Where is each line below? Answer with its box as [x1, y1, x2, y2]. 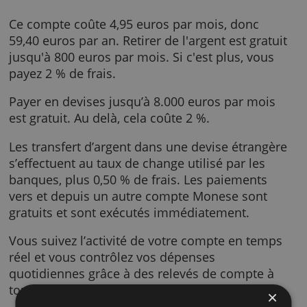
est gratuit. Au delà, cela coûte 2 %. [10, 250, 239, 269]
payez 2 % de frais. [10, 199, 132, 219]
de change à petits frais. [10, 69, 167, 88]
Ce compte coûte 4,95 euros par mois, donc [10, 143, 295, 162]
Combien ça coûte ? [10, 106, 140, 125]
